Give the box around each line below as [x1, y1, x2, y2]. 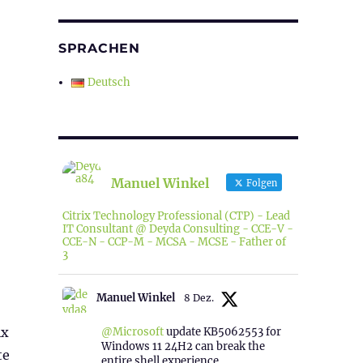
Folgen [243, 177, 277, 190]
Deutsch [88, 75, 131, 90]
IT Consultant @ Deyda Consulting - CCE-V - [62, 222, 293, 237]
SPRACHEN [58, 41, 140, 57]
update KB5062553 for [163, 325, 281, 340]
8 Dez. [183, 292, 214, 305]
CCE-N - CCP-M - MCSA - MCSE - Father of [62, 235, 286, 250]
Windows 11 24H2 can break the [100, 340, 265, 354]
